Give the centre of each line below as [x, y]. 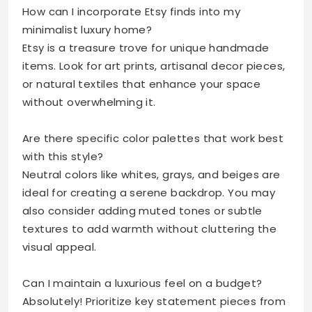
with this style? [63, 157]
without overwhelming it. [89, 102]
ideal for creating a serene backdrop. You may [149, 193]
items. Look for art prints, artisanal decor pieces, [154, 66]
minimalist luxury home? [87, 30]
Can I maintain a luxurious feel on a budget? [142, 283]
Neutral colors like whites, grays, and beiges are [151, 175]
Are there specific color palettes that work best [153, 139]
